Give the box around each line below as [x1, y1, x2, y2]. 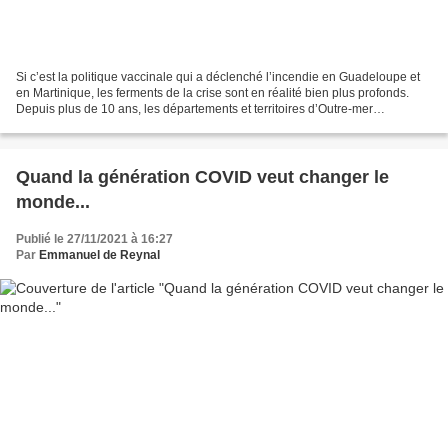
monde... [16, 192, 90, 213]
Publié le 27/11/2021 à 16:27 [16, 232, 173, 247]
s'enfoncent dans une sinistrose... [16, 118, 196, 133]
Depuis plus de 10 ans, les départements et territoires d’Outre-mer [16, 102, 373, 117]
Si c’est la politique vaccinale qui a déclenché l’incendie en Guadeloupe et [16, 70, 420, 85]
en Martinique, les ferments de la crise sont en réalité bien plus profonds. [16, 86, 409, 101]
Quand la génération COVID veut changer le [16, 167, 389, 188]
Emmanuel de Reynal [39, 248, 160, 263]
